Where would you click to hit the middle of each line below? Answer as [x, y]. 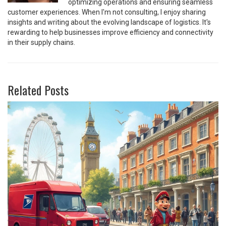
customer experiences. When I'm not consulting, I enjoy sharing [107, 12]
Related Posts [38, 90]
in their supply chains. [41, 43]
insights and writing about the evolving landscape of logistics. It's [109, 22]
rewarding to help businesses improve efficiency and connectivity [110, 33]
